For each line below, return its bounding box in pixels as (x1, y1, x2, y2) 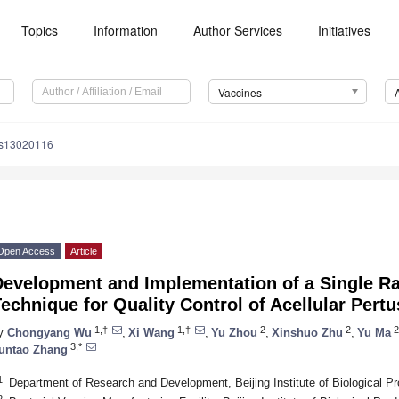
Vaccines (217, 85, 262, 101)
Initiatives (318, 21, 371, 39)
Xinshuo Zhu (272, 325, 343, 339)
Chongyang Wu (7, 325, 92, 339)
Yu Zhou (211, 325, 257, 339)
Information (94, 21, 159, 39)
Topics (21, 21, 59, 39)
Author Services (193, 21, 283, 39)
